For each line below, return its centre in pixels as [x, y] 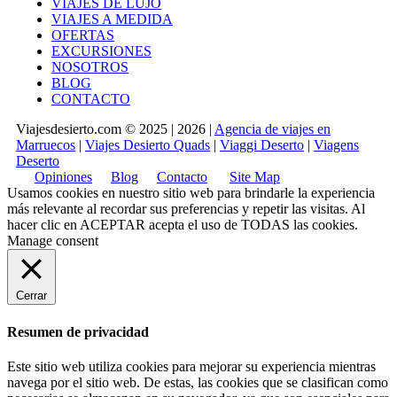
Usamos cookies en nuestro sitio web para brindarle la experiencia [191, 193]
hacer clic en [43, 225]
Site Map [255, 177]
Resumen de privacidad [78, 331]
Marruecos [46, 145]
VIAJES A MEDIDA [112, 19]
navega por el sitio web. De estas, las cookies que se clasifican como [198, 382]
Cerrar [31, 296]
